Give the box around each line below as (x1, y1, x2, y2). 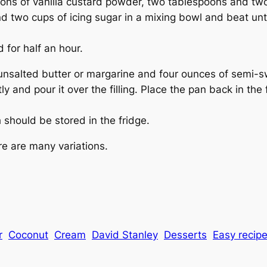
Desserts (164, 229, 207, 241)
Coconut (8, 229, 48, 241)
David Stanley (92, 229, 158, 241)
